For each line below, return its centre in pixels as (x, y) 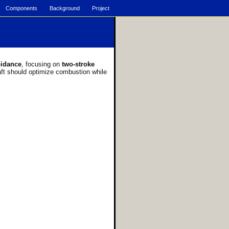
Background (65, 8)
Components (21, 8)
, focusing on (42, 64)
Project (101, 8)
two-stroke (78, 64)
